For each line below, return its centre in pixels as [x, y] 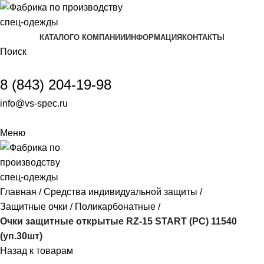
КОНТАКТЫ [203, 37]
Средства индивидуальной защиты [121, 192]
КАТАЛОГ [57, 37]
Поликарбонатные [115, 207]
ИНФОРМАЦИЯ [154, 37]
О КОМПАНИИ [100, 37]
